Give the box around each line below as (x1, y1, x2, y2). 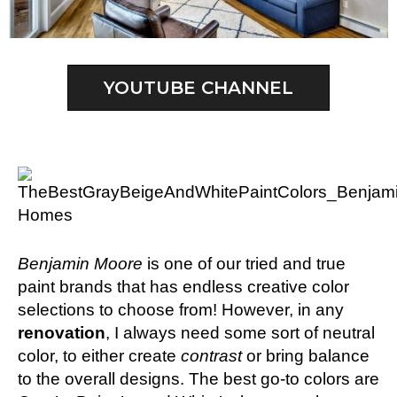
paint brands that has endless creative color (18, 276, 349, 296)
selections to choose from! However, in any (18, 300, 344, 319)
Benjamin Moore (18, 253, 143, 273)
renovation (18, 323, 105, 342)
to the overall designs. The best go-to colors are (18, 369, 379, 388)
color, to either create (18, 346, 181, 365)
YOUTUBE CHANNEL (104, 77, 293, 99)
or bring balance (242, 346, 370, 365)
